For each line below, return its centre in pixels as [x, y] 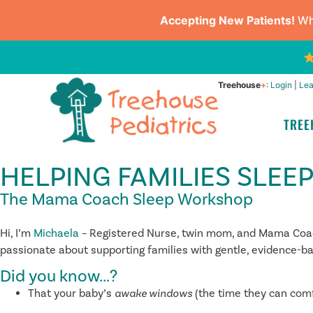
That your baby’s [71, 294]
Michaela [56, 233]
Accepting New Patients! [227, 20]
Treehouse [239, 85]
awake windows [153, 294]
